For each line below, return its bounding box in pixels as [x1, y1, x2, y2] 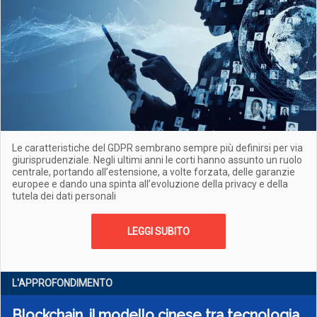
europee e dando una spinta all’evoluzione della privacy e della [12, 178, 288, 190]
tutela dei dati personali [12, 190, 116, 202]
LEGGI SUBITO [127, 226, 190, 237]
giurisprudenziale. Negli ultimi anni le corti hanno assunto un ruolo [12, 154, 302, 166]
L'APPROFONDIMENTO [12, 277, 113, 289]
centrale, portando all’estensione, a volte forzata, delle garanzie [12, 166, 295, 178]
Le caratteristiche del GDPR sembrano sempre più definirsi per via [12, 142, 303, 154]
